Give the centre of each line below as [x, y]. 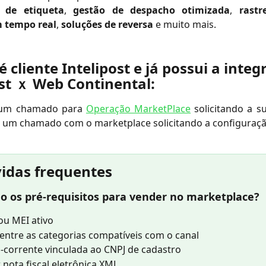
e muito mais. [185, 24]
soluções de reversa [107, 24]
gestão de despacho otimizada [152, 10]
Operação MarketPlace [138, 108]
